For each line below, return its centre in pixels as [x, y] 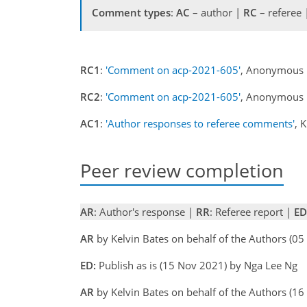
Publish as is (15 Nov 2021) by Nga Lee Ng [197, 265]
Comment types [131, 12]
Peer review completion [182, 170]
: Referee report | [252, 211]
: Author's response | [145, 211]
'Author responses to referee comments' [200, 123]
